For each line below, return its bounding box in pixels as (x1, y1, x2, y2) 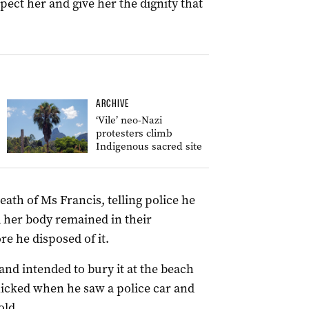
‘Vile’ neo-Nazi (96, 113, 162, 127)
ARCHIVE (96, 97, 129, 110)
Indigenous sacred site (96, 139, 202, 153)
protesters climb (96, 126, 172, 140)
